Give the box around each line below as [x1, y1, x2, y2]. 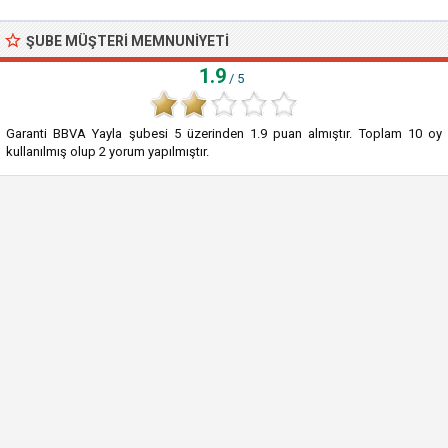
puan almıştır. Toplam [267, 126, 408, 141]
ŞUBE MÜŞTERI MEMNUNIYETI [26, 33, 229, 49]
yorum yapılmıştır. [106, 144, 209, 159]
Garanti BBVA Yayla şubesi [6, 126, 168, 141]
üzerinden [180, 126, 251, 141]
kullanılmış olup [6, 144, 99, 159]
